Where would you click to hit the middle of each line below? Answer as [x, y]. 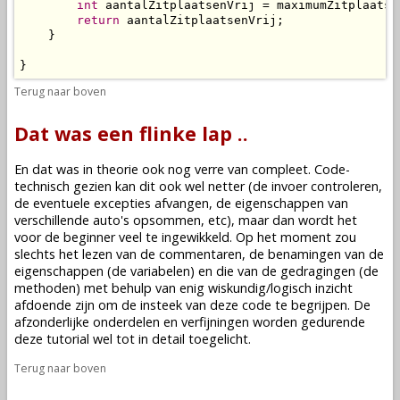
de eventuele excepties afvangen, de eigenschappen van [181, 204]
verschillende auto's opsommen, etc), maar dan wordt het [186, 221]
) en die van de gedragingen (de [284, 271]
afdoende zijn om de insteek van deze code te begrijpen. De [192, 305]
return [98, 21]
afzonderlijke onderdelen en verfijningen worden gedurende [190, 322]
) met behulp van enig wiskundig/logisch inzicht [214, 288]
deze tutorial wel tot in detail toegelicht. [133, 339]
